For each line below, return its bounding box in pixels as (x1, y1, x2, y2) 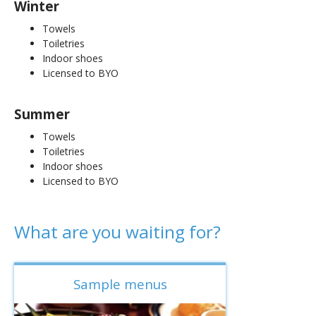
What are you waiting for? (14, 220, 221, 243)
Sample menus (73, 274, 167, 293)
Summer (14, 104, 70, 123)
